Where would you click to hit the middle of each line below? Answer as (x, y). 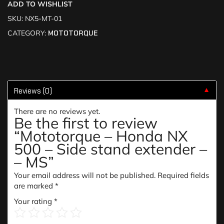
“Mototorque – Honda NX (101, 136)
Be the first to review (86, 123)
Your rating (34, 201)
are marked (34, 186)
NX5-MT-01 (43, 18)
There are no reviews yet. (57, 111)
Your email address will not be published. (85, 175)
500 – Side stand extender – (110, 149)
